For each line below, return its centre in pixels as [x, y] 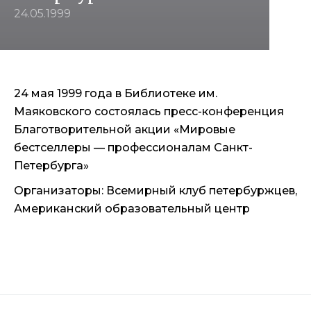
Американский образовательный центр [132, 209]
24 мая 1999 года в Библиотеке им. [116, 93]
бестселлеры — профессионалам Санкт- [133, 148]
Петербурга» [51, 166]
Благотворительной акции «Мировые [125, 129]
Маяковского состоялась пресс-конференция [149, 111]
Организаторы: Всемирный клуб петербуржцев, [155, 191]
